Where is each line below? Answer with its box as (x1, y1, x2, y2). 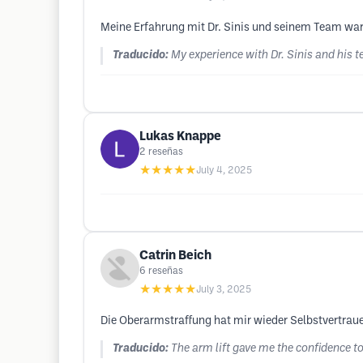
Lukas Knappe (139, 130, 221, 143)
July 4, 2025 (196, 166, 252, 175)
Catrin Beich (139, 250, 211, 262)
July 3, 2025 (196, 285, 251, 294)
